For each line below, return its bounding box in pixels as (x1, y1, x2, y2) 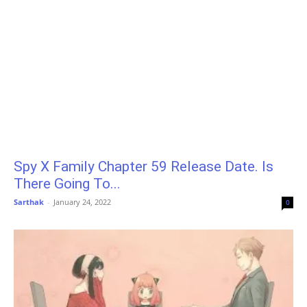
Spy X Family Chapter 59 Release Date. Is (14, 158, 273, 175)
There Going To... (14, 175, 121, 193)
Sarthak (14, 197, 44, 208)
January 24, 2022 (53, 197, 111, 208)
